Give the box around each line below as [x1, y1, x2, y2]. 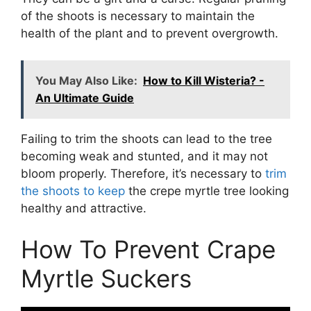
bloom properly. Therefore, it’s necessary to [21, 166, 265, 180]
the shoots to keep [21, 183, 125, 198]
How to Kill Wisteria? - [143, 73, 264, 87]
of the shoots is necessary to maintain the [21, 9, 255, 24]
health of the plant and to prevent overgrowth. [21, 26, 278, 41]
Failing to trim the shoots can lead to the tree [21, 131, 272, 146]
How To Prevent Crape [21, 235, 276, 264]
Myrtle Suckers [21, 264, 192, 294]
